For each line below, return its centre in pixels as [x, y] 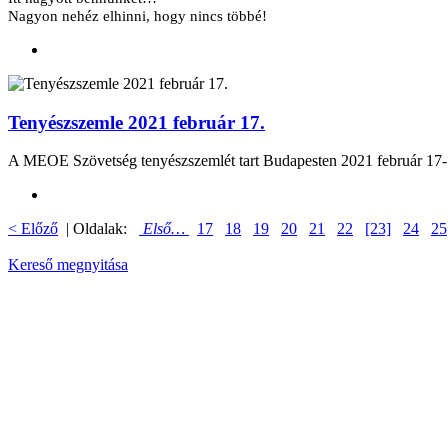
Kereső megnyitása [68, 265]
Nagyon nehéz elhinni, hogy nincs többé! [137, 15]
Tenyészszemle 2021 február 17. [136, 122]
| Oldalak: [98, 229]
